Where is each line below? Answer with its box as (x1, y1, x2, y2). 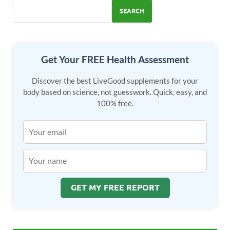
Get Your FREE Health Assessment (41, 53, 189, 66)
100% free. (97, 98, 133, 108)
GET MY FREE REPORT (70, 183, 160, 193)
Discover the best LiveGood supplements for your (32, 75, 198, 85)
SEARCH (120, 7, 144, 15)
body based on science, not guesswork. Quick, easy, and (23, 87, 207, 97)
